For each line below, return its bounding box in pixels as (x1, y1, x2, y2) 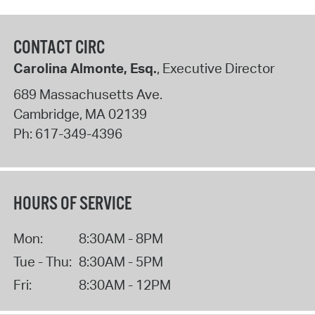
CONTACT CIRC (13, 36, 105, 60)
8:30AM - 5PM (78, 252, 163, 270)
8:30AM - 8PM (78, 229, 163, 247)
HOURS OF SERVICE (13, 192, 131, 216)
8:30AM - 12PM (78, 276, 171, 293)
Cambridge (13, 105, 79, 123)
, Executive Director (156, 59, 275, 77)
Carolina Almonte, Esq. (13, 59, 157, 77)
